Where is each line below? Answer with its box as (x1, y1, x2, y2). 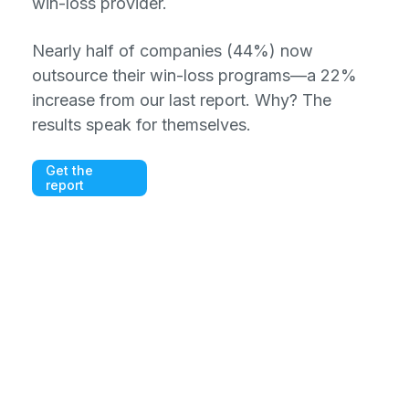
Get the (46, 163, 93, 178)
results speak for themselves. (32, 115, 251, 134)
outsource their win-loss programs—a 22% (32, 66, 357, 85)
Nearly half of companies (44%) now (32, 41, 313, 60)
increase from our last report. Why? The (32, 90, 331, 110)
